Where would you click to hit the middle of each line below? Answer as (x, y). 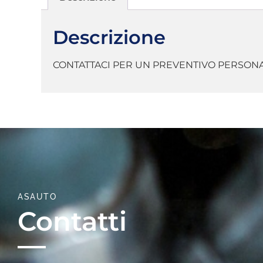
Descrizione (109, 38)
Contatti (72, 221)
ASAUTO (37, 196)
